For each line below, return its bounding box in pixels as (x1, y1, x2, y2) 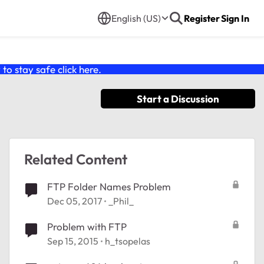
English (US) (111, 12, 161, 24)
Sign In (221, 12, 249, 24)
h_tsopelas (105, 235, 150, 247)
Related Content (24, 150, 127, 168)
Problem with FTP (47, 220, 127, 233)
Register (184, 12, 220, 24)
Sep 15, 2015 (47, 235, 98, 247)
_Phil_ (108, 195, 134, 207)
